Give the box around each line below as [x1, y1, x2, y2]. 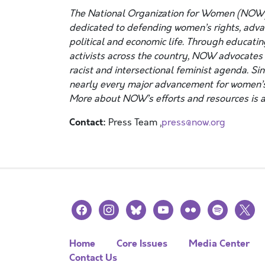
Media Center [189, 237, 250, 250]
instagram [98, 200, 143, 213]
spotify [207, 200, 238, 213]
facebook [71, 200, 111, 213]
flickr [180, 200, 201, 213]
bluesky [125, 200, 161, 213]
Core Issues [117, 237, 167, 250]
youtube [153, 200, 190, 213]
